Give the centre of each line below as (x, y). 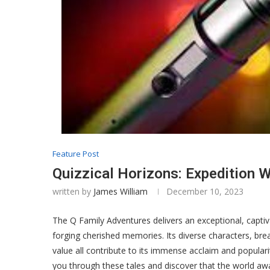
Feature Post (76, 154)
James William (121, 191)
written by (73, 191)
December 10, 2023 (205, 191)
